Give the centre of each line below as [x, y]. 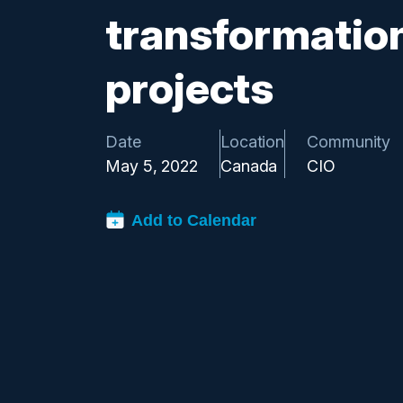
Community [349, 141]
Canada [249, 166]
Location [252, 141]
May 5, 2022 [152, 166]
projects [190, 87]
